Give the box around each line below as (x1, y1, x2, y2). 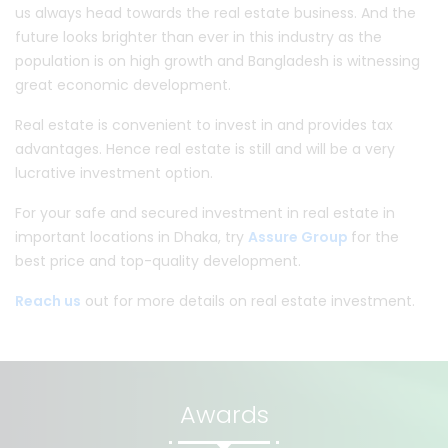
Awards (179, 398, 269, 432)
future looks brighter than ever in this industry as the (15, 27, 382, 48)
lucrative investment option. (15, 163, 213, 184)
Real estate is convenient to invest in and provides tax (15, 115, 393, 136)
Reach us (15, 291, 81, 312)
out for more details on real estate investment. (81, 291, 415, 312)
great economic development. (15, 75, 231, 96)
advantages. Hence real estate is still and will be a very (15, 139, 395, 160)
